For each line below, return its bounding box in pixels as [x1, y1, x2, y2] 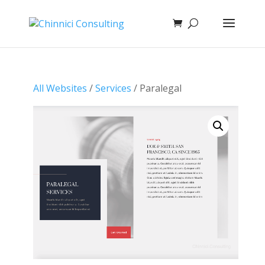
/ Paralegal [131, 82, 182, 95]
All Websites [33, 82, 87, 95]
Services [95, 82, 131, 95]
